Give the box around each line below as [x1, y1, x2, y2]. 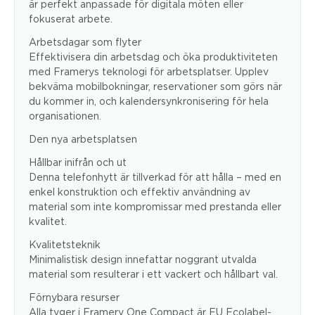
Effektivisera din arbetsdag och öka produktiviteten [29, 51, 278, 62]
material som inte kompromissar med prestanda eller [29, 200, 281, 212]
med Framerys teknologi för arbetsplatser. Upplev [29, 65, 269, 77]
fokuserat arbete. [29, 13, 112, 24]
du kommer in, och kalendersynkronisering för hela [29, 95, 269, 106]
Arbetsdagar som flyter [29, 36, 141, 47]
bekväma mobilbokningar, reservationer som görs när [29, 80, 282, 91]
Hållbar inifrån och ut [29, 156, 127, 167]
